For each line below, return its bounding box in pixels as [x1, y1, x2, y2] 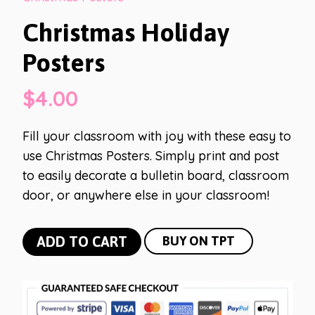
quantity [22, 287, 68, 304]
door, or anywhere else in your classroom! [22, 186, 269, 203]
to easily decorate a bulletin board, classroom [22, 167, 289, 184]
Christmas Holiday [22, 17, 229, 47]
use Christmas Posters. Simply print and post [22, 147, 279, 164]
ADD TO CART [37, 233, 127, 250]
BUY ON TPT [162, 233, 235, 248]
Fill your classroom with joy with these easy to [22, 127, 291, 144]
